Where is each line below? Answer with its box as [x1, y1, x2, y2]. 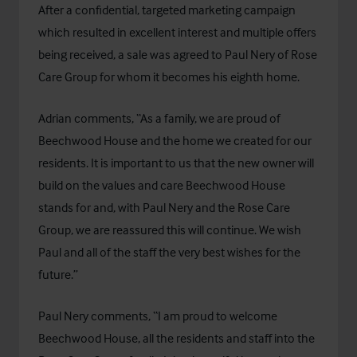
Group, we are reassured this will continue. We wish [38, 222, 301, 237]
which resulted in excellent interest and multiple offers [38, 24, 316, 40]
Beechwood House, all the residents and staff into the [38, 330, 315, 346]
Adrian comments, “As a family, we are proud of [38, 110, 280, 126]
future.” [38, 266, 78, 282]
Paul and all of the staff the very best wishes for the [38, 244, 300, 260]
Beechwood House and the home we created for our [38, 132, 312, 148]
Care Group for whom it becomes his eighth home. [38, 69, 300, 84]
